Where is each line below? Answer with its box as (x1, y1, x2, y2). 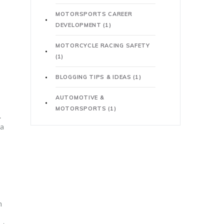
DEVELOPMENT (55, 21, 103, 28)
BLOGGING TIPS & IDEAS (55, 73, 133, 80)
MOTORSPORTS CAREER (55, 10, 132, 17)
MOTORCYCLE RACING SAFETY (55, 42, 150, 49)
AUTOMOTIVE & (55, 94, 104, 101)
